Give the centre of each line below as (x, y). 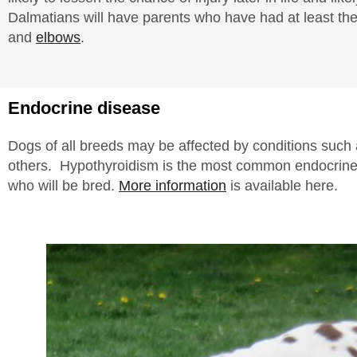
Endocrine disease (84, 108)
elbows (58, 38)
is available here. (282, 186)
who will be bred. (63, 186)
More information (173, 186)
